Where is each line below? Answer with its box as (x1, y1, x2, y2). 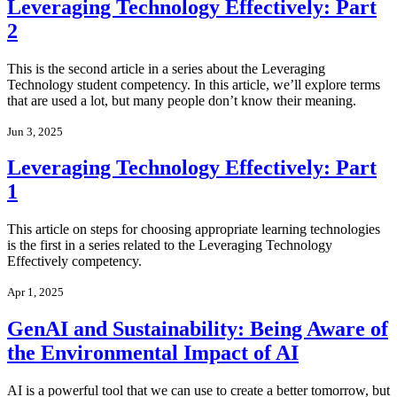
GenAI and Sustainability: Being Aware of (7, 317, 388, 341)
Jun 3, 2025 (7, 124, 63, 138)
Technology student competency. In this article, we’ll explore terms (7, 76, 380, 92)
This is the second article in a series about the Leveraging (7, 60, 325, 76)
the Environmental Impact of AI (7, 341, 299, 365)
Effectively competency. (7, 253, 142, 269)
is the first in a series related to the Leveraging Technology (7, 237, 332, 253)
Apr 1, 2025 (7, 285, 64, 300)
